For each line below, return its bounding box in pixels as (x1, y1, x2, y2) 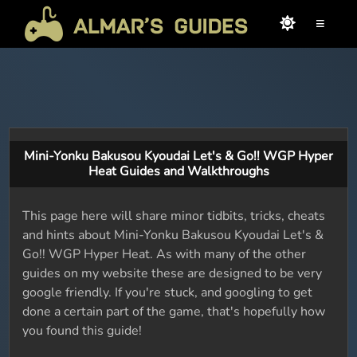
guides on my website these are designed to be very (22, 265, 323, 282)
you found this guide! (22, 322, 143, 339)
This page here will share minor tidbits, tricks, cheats (22, 207, 326, 225)
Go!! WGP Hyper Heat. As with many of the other (22, 245, 307, 263)
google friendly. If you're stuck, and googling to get (22, 284, 313, 301)
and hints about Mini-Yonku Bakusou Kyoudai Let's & (22, 226, 324, 244)
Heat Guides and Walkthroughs (88, 163, 269, 180)
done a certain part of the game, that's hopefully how (22, 303, 326, 320)
